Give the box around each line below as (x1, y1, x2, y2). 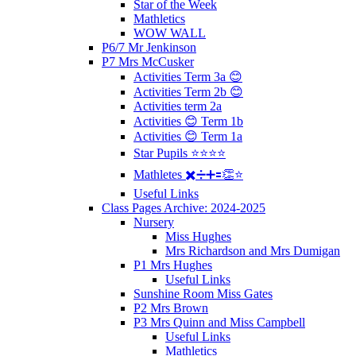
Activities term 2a (133, 99, 222, 113)
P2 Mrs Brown (133, 300, 208, 315)
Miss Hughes (165, 229, 231, 243)
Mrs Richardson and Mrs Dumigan (165, 243, 340, 257)
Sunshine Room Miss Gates (133, 286, 273, 300)
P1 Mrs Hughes (133, 257, 212, 272)
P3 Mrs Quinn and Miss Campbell (133, 315, 305, 329)
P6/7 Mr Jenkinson (102, 40, 196, 54)
